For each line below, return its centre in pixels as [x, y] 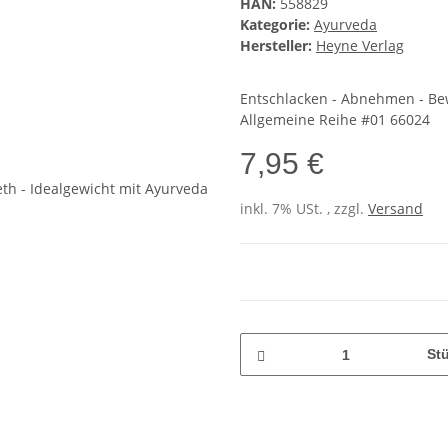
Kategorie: [277, 25]
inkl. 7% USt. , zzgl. [304, 209]
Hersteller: [276, 46]
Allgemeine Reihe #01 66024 [335, 120]
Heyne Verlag [360, 46]
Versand [395, 209]
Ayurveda [345, 25]
